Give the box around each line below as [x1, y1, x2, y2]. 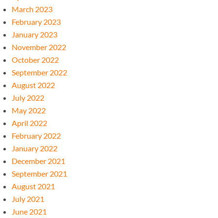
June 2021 [12, 207, 47, 216]
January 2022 [12, 144, 58, 153]
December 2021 [12, 156, 66, 165]
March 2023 [12, 4, 53, 14]
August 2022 [12, 80, 55, 90]
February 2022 [12, 131, 61, 140]
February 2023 [12, 17, 61, 26]
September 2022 [12, 68, 68, 77]
